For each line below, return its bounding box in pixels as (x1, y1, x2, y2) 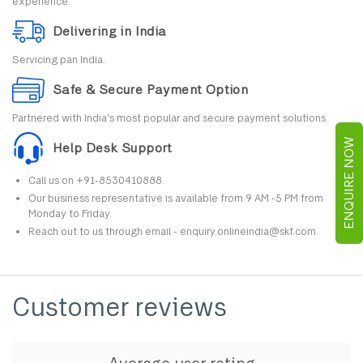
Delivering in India (53, 23, 167, 40)
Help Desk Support (53, 140, 173, 156)
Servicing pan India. (12, 53, 105, 66)
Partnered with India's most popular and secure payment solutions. (12, 112, 328, 125)
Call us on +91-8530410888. (28, 174, 164, 187)
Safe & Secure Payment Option (53, 82, 249, 98)
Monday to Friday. (28, 207, 112, 220)
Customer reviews (12, 292, 227, 323)
